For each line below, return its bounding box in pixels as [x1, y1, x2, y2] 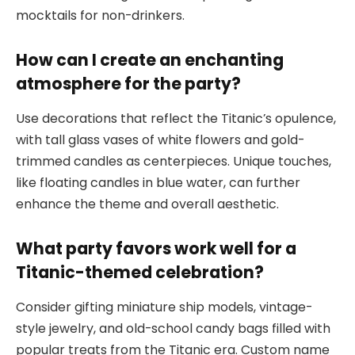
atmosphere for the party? [16, 71, 241, 95]
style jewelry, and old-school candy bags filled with [16, 319, 330, 338]
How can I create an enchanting [16, 48, 284, 71]
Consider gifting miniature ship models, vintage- [16, 298, 312, 317]
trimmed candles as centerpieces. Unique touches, [16, 152, 331, 171]
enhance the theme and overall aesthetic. [16, 195, 279, 214]
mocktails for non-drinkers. [16, 6, 185, 25]
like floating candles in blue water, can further [16, 174, 300, 193]
